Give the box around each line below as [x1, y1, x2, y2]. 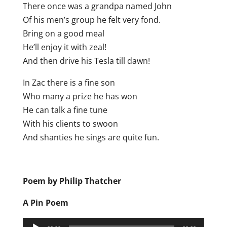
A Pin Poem [22, 197, 68, 209]
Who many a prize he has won [22, 91, 137, 102]
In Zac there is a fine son [22, 77, 115, 89]
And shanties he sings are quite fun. [22, 132, 159, 143]
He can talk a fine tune [22, 104, 107, 116]
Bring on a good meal [22, 28, 104, 40]
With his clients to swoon [22, 118, 118, 130]
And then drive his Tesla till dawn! [22, 55, 150, 67]
